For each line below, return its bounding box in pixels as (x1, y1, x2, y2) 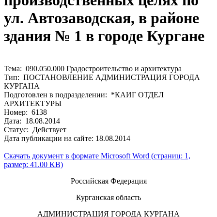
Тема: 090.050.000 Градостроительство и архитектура (4, 64, 182, 73)
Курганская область (76, 193, 141, 201)
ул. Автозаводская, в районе (4, 9, 199, 27)
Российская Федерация (70, 176, 147, 185)
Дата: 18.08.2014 (4, 116, 60, 125)
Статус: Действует (4, 125, 66, 134)
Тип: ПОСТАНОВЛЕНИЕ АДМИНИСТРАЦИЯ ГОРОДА (4, 73, 200, 81)
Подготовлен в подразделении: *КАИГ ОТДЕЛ (4, 90, 164, 99)
